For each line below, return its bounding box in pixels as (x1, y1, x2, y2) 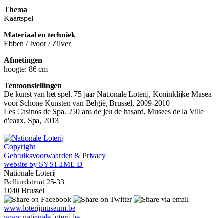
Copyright (4, 143, 35, 151)
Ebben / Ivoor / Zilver (4, 39, 71, 48)
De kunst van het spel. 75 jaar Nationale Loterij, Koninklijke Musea (4, 90, 212, 99)
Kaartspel (4, 14, 33, 23)
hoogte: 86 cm (4, 65, 52, 73)
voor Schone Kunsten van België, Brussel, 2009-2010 (4, 99, 170, 108)
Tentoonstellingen (4, 81, 62, 90)
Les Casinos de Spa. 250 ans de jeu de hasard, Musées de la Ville (4, 108, 204, 116)
